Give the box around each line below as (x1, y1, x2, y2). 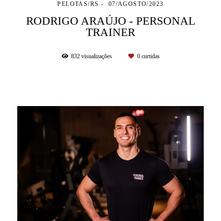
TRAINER (86, 25, 135, 38)
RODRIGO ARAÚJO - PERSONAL (26, 14, 195, 27)
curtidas (140, 53, 160, 60)
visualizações (79, 53, 113, 60)
